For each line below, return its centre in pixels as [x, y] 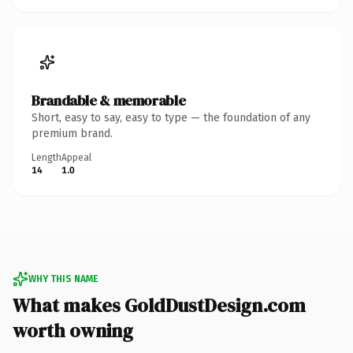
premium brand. [72, 133]
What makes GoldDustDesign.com [159, 305]
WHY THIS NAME [63, 279]
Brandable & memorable [109, 100]
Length [46, 157]
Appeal [76, 157]
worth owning [73, 330]
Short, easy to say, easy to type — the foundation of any [171, 117]
